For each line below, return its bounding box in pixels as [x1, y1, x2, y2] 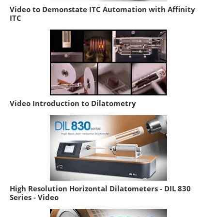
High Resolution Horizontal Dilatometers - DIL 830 [10, 183, 191, 193]
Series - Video [10, 192, 59, 202]
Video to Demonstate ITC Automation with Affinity [10, 4, 195, 14]
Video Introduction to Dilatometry [10, 98, 136, 108]
